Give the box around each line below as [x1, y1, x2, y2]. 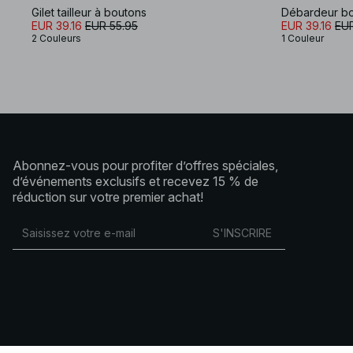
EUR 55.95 [85, 18, 138, 32]
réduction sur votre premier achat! [13, 188, 203, 205]
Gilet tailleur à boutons [32, 5, 147, 19]
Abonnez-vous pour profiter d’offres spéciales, [13, 157, 278, 173]
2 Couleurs [32, 32, 81, 44]
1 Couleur [281, 32, 324, 44]
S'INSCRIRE [213, 226, 272, 240]
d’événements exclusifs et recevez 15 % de [13, 173, 258, 189]
